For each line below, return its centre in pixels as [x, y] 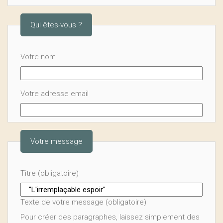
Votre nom [38, 57]
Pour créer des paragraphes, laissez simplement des [110, 217]
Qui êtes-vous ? [56, 25]
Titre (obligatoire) [50, 173]
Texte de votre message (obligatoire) [83, 202]
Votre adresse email [55, 94]
